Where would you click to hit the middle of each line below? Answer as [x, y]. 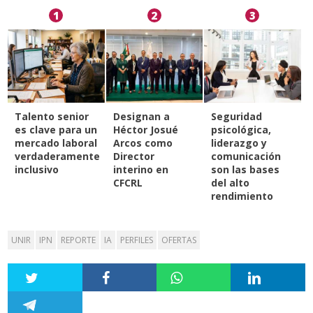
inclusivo [37, 170]
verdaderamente [58, 156]
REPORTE [79, 240]
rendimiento [242, 196]
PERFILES [137, 240]
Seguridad [237, 117]
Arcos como [143, 143]
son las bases [246, 170]
